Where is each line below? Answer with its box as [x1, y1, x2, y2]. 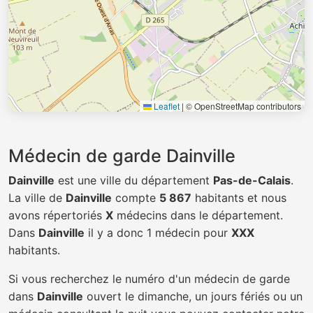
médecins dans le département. [113, 208, 283, 222]
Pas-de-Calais [213, 173, 291, 187]
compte [112, 191, 159, 205]
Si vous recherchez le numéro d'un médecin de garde [8, 272, 290, 286]
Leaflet [152, 100, 180, 112]
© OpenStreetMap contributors [184, 100, 301, 112]
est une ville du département [54, 173, 213, 187]
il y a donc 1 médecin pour [85, 226, 231, 240]
